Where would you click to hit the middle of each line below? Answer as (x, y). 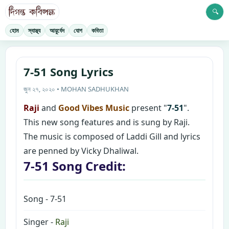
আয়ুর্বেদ (57, 30)
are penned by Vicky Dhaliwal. (81, 151)
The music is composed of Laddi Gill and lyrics (112, 136)
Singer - (39, 222)
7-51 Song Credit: (75, 166)
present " (148, 108)
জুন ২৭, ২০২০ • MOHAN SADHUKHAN (76, 89)
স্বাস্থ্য (34, 30)
